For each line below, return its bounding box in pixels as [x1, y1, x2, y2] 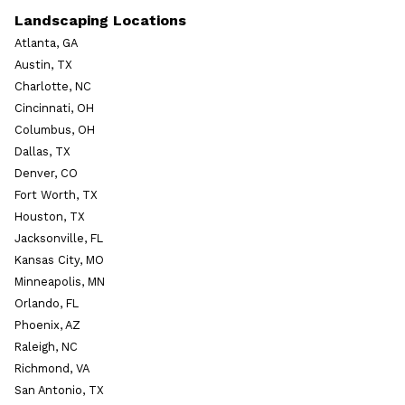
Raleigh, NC [14, 339, 78, 353]
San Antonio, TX [14, 382, 104, 397]
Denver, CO [14, 165, 78, 180]
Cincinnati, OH [14, 100, 94, 115]
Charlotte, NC [14, 79, 91, 93]
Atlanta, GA [14, 35, 78, 50]
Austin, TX [14, 57, 72, 71]
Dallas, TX [14, 144, 71, 158]
